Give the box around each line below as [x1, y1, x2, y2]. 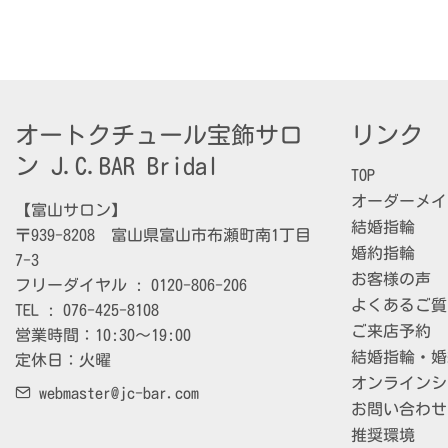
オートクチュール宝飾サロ [15, 123, 303, 147]
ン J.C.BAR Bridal [15, 154, 219, 178]
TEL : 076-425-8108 [15, 302, 159, 318]
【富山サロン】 [15, 202, 127, 218]
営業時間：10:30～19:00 [15, 327, 191, 343]
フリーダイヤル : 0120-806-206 [15, 277, 247, 293]
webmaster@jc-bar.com [31, 385, 199, 401]
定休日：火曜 [15, 352, 111, 368]
